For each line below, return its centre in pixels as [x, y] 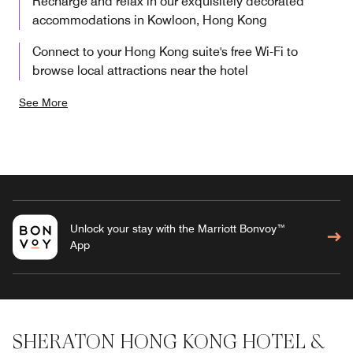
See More [43, 103]
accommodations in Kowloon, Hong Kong [150, 20]
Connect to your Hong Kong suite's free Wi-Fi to [165, 52]
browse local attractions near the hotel [140, 71]
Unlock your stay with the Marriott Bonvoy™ [178, 229]
